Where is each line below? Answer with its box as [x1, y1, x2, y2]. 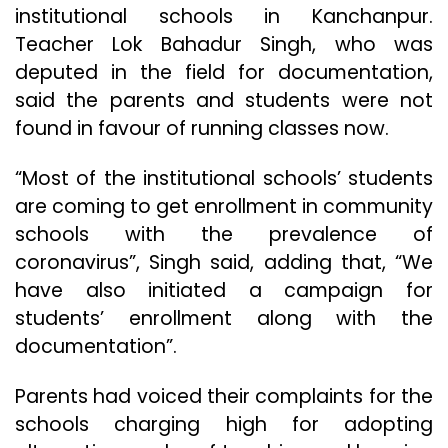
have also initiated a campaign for [15, 277, 433, 305]
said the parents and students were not [15, 87, 433, 115]
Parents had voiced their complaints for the [15, 383, 433, 411]
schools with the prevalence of [15, 221, 433, 249]
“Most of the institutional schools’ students [15, 165, 433, 193]
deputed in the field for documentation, [15, 59, 433, 87]
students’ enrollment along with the [15, 305, 433, 333]
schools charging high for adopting [15, 411, 433, 439]
